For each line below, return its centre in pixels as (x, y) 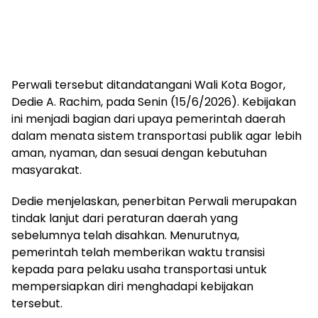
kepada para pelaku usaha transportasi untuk (139, 269)
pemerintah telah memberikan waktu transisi (138, 252)
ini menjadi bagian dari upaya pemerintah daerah (148, 119)
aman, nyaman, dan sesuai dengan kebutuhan (139, 153)
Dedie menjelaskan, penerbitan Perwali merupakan (154, 201)
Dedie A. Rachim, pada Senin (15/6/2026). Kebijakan (154, 102)
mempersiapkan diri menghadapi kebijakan (132, 286)
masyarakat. (46, 170)
